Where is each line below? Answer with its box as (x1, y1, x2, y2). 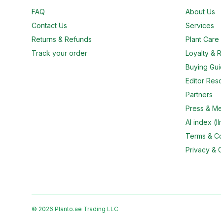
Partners (185, 90, 213, 99)
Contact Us (32, 21, 67, 30)
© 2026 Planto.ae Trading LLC (32, 205, 118, 213)
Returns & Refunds (32, 35, 92, 43)
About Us (185, 7, 215, 16)
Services (185, 21, 214, 30)
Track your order (32, 49, 87, 57)
